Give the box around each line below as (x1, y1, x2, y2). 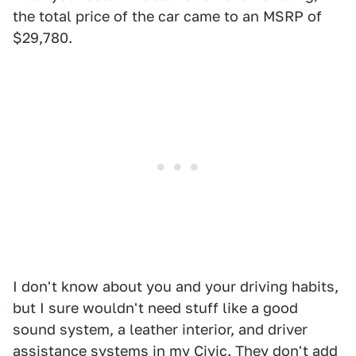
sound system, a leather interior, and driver (13, 320, 308, 338)
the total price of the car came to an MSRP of (13, 7, 322, 25)
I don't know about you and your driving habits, (13, 277, 339, 295)
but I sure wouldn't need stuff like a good (13, 299, 298, 316)
